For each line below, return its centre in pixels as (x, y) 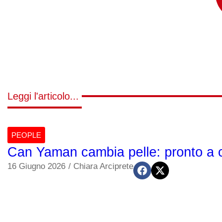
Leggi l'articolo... (43, 96)
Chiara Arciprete (103, 166)
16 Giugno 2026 (36, 166)
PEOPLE (26, 135)
